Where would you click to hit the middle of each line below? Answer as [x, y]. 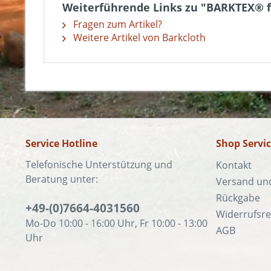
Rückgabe [238, 198]
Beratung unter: [62, 179]
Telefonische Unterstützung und [99, 165]
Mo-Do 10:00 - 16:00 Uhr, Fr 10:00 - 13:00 [116, 223]
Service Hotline [61, 143]
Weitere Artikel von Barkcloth [138, 38]
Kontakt [234, 165]
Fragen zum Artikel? [116, 24]
